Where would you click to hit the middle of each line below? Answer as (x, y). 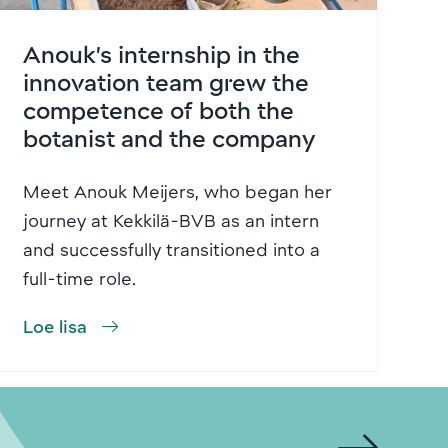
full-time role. (79, 277)
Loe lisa (54, 325)
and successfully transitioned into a (171, 248)
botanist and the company (169, 137)
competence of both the (158, 109)
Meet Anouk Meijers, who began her (177, 190)
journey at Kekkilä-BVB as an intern (170, 219)
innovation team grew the (165, 81)
